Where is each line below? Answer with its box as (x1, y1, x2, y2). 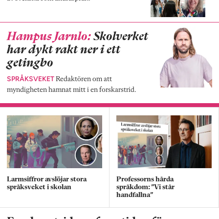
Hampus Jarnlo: (7, 30, 91, 43)
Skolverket (91, 30, 148, 43)
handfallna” (116, 191, 153, 199)
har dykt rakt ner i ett (7, 44, 120, 56)
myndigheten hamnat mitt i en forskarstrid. (7, 86, 136, 94)
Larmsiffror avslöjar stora (7, 175, 87, 183)
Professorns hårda (116, 175, 174, 183)
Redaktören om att (54, 75, 112, 83)
